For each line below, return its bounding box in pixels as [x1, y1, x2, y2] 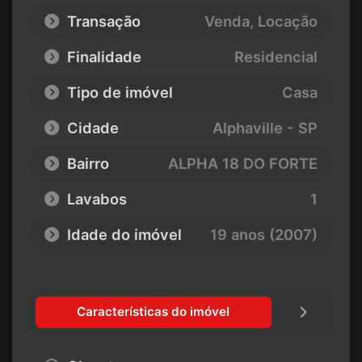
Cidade [63, 119, 119, 137]
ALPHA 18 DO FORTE [168, 154, 318, 173]
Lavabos [63, 190, 127, 208]
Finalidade [63, 48, 141, 66]
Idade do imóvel [63, 225, 182, 244]
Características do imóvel [77, 304, 230, 320]
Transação [63, 12, 141, 31]
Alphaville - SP [213, 119, 318, 137]
